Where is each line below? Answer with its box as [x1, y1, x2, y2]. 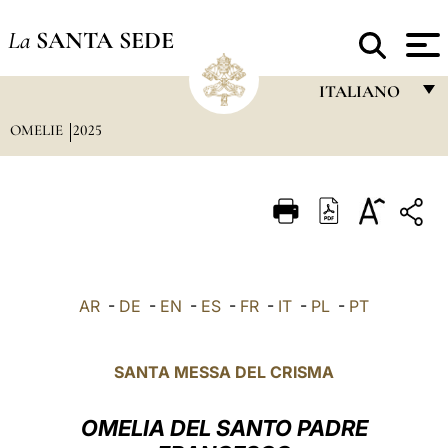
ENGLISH [317, 160, 382, 179]
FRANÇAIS [317, 121, 393, 140]
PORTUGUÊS [317, 238, 411, 257]
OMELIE [9, 121, 67, 139]
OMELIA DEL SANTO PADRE [80, 415, 368, 441]
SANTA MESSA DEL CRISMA [114, 362, 334, 382]
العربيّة [317, 394, 359, 413]
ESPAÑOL [317, 277, 386, 296]
